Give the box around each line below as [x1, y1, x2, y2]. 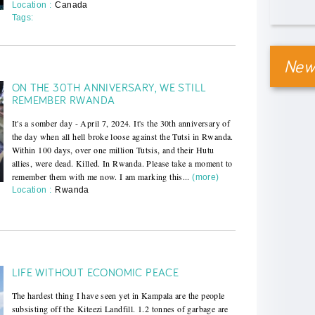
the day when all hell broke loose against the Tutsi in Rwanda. [11, 130, 233, 142]
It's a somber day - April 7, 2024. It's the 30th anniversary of [11, 117, 231, 129]
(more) [192, 172, 219, 182]
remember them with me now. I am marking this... [11, 170, 190, 182]
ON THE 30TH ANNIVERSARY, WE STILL [11, 79, 207, 94]
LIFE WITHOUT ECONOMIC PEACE [11, 264, 179, 279]
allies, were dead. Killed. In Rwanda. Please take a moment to [11, 157, 233, 169]
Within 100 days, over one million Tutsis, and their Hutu [11, 143, 214, 155]
